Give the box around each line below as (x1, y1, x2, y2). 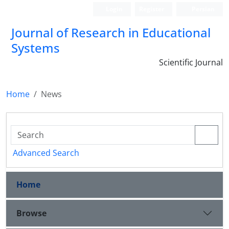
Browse (16, 207, 47, 219)
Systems (11, 39, 60, 56)
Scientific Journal (159, 57, 223, 68)
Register (139, 5, 165, 13)
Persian (190, 5, 215, 13)
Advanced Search (13, 147, 79, 158)
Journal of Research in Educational (11, 24, 211, 41)
